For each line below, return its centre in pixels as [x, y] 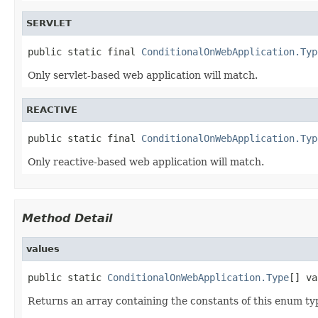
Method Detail [67, 218]
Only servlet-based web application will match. [143, 75]
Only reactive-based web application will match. [146, 161]
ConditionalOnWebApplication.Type [198, 277]
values [43, 248]
